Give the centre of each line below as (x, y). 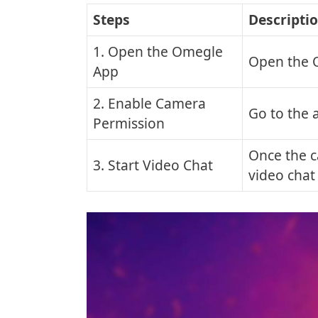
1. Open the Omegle (158, 51)
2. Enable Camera (149, 103)
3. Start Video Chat (153, 165)
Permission (129, 123)
